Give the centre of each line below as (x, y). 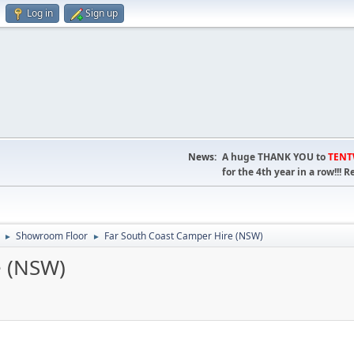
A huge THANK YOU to (275, 157)
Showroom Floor (52, 236)
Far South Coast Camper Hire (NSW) (184, 236)
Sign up (102, 13)
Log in (40, 13)
